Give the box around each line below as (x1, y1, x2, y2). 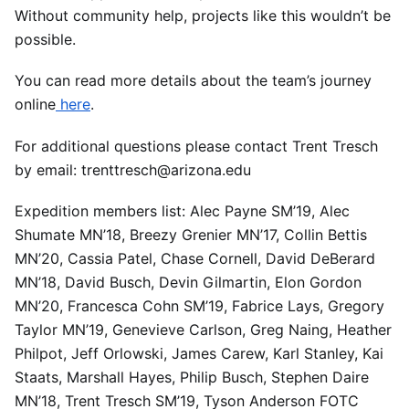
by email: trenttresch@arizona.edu (15, 160, 251, 179)
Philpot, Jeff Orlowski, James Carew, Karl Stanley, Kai (15, 343, 383, 362)
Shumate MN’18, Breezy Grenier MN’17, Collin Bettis (15, 225, 367, 244)
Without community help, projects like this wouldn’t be (15, 6, 391, 26)
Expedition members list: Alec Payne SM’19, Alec (15, 201, 350, 220)
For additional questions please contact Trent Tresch (15, 136, 378, 155)
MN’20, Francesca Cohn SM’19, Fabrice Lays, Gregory (15, 296, 384, 315)
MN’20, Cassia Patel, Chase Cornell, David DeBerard (15, 248, 375, 267)
